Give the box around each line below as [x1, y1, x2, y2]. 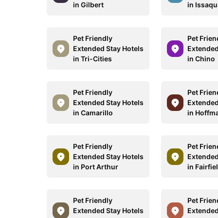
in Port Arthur [73, 163, 118, 171]
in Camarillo [73, 109, 113, 117]
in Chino [187, 54, 216, 63]
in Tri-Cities [73, 54, 112, 63]
